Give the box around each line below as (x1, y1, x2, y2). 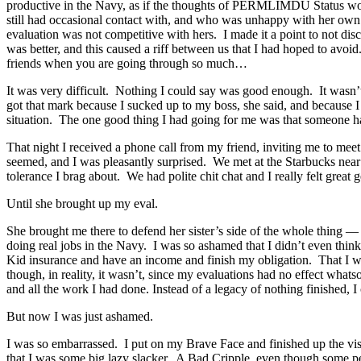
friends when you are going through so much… (6, 56, 247, 70)
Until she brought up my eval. (6, 196, 158, 210)
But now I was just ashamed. (6, 309, 153, 323)
